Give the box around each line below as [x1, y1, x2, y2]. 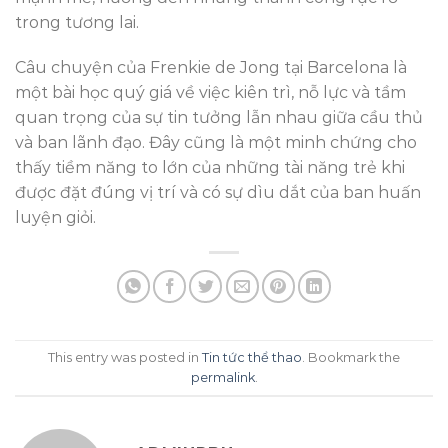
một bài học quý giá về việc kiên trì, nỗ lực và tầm [15, 83, 406, 103]
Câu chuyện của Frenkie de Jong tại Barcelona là [15, 58, 407, 78]
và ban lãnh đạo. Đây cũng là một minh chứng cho [15, 133, 417, 153]
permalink [190, 369, 255, 385]
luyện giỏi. [15, 208, 96, 228]
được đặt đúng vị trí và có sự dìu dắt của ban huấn [15, 183, 421, 203]
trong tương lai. [15, 12, 139, 32]
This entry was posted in [48, 349, 202, 365]
